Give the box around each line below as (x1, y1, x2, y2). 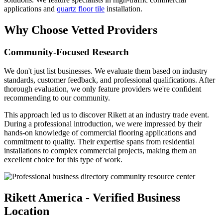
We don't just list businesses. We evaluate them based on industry (4, 67, 208, 76)
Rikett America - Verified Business (4, 191, 180, 205)
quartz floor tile (57, 4, 105, 13)
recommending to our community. (4, 94, 110, 103)
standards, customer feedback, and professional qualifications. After (4, 76, 215, 85)
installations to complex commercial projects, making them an (4, 146, 197, 155)
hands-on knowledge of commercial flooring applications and (4, 128, 196, 137)
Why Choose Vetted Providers (4, 23, 157, 36)
